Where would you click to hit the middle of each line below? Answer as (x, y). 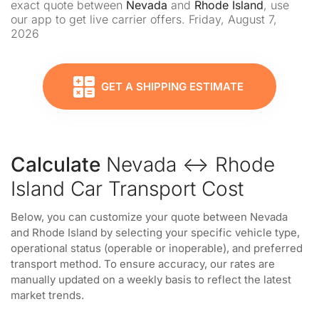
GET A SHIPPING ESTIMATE (172, 87)
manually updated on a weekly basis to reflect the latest (151, 279)
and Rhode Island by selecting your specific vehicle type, (155, 232)
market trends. (47, 295)
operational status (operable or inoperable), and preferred (157, 248)
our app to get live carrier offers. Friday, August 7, (144, 19)
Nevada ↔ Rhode (188, 164)
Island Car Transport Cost (127, 189)
